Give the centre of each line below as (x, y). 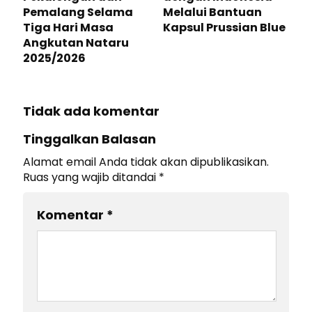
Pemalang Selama (78, 13)
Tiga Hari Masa (68, 28)
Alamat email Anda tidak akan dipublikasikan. (146, 162)
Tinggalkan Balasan (89, 139)
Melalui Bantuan (212, 13)
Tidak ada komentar (91, 111)
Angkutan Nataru (76, 43)
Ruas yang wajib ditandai (91, 178)
